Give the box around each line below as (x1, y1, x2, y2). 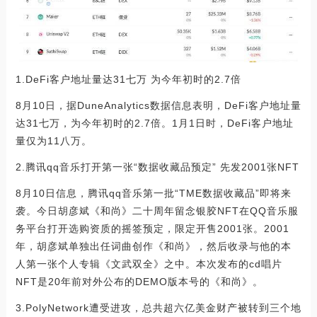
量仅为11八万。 (15, 135, 92, 147)
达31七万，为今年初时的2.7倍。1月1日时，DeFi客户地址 (15, 117, 294, 129)
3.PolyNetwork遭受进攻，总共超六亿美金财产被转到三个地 (15, 302, 301, 314)
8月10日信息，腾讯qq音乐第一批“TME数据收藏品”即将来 (15, 188, 292, 200)
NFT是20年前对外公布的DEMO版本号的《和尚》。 (15, 276, 263, 288)
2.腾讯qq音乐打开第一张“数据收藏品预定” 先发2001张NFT (15, 161, 299, 173)
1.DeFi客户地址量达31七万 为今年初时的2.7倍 (15, 74, 241, 86)
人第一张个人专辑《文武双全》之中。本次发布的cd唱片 (15, 258, 282, 270)
